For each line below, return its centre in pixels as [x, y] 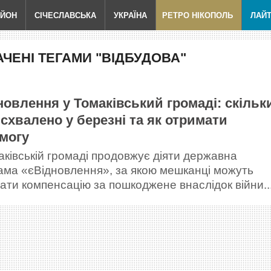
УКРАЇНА [130, 15]
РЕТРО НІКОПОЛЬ [198, 15]
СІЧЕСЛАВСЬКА [65, 15]
